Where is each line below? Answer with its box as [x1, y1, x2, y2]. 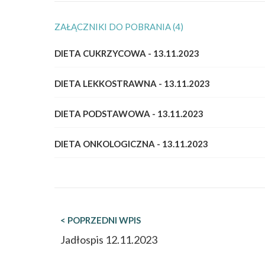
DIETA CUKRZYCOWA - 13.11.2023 [54, 47, 199, 59]
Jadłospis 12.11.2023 [60, 233, 157, 247]
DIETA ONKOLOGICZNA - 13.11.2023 [54, 138, 208, 149]
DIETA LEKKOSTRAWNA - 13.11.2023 [54, 77, 210, 89]
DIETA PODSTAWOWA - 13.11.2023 [54, 108, 203, 119]
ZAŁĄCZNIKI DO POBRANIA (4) [54, 21, 183, 32]
